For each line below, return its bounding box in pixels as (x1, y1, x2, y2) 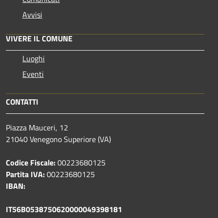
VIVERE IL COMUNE (6, 33, 73, 45)
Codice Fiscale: (6, 157, 55, 169)
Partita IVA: (6, 168, 45, 181)
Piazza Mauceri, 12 (6, 122, 68, 134)
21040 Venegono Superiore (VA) (6, 133, 111, 145)
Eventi (22, 68, 44, 80)
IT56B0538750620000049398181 (6, 203, 122, 216)
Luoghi (22, 53, 45, 65)
